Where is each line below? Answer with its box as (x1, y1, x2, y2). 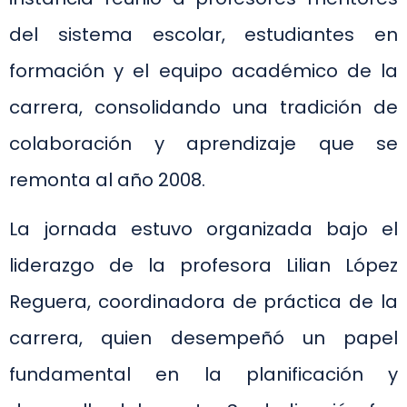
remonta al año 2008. (9, 167, 205, 194)
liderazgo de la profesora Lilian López (9, 253, 398, 279)
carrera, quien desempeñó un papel (9, 325, 398, 352)
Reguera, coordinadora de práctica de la (9, 289, 398, 315)
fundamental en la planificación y (9, 362, 398, 388)
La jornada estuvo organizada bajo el (9, 216, 398, 243)
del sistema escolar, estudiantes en (9, 22, 398, 48)
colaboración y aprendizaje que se (9, 131, 398, 157)
